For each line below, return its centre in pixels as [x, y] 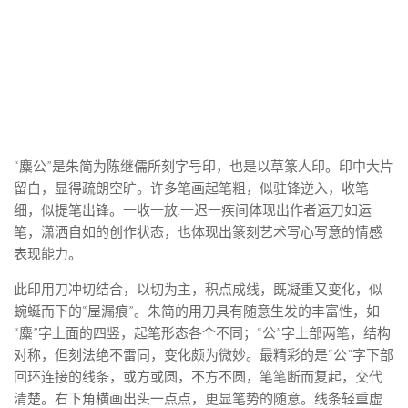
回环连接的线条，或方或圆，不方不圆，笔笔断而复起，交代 [198, 377]
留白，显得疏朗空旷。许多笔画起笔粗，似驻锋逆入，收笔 [191, 188]
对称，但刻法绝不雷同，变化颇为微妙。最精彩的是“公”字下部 [204, 355]
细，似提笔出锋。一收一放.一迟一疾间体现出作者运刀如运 [193, 210]
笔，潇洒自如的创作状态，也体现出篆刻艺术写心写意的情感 [198, 232]
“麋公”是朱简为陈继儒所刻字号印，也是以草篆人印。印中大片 [204, 166]
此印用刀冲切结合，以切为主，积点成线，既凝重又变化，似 [198, 289]
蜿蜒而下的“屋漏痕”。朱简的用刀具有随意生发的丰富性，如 [197, 311]
